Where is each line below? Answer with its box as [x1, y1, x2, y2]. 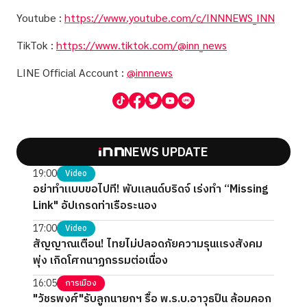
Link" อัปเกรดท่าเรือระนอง [33, 197, 157, 216]
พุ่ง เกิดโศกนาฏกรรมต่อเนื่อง [33, 251, 168, 271]
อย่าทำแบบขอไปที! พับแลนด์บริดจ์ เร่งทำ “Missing [33, 180, 268, 199]
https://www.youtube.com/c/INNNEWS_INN [64, 10, 275, 25]
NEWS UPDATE [123, 143, 208, 164]
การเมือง [65, 277, 97, 291]
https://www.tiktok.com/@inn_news [56, 38, 227, 53]
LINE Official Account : [16, 65, 127, 80]
